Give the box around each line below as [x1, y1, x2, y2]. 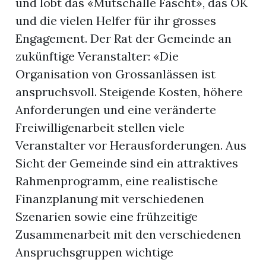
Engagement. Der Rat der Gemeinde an [15, 31, 232, 46]
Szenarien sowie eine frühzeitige [15, 209, 198, 224]
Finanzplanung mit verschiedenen [15, 191, 205, 207]
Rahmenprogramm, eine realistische [15, 173, 218, 189]
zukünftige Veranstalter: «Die [15, 49, 179, 64]
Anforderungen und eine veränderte [15, 102, 217, 118]
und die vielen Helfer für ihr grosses [15, 13, 217, 28]
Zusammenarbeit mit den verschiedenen [15, 227, 242, 242]
